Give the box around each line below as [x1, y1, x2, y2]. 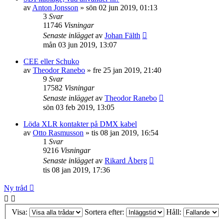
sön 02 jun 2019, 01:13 [86, 3, 157, 12]
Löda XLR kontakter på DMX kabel [23, 120, 137, 128]
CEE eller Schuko [23, 57, 79, 66]
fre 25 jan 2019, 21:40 [93, 66, 161, 74]
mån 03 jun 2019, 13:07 [43, 41, 117, 49]
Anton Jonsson [32, 3, 78, 12]
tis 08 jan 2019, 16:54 [91, 129, 158, 137]
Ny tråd [4, 184, 27, 192]
